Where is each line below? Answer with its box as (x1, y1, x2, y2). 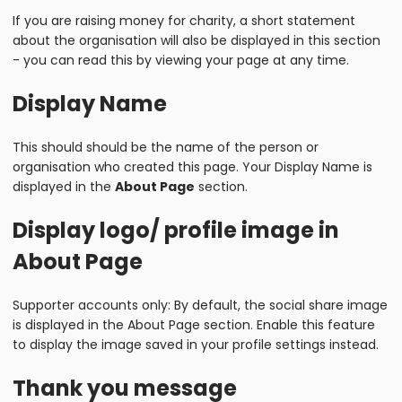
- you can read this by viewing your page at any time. (13, 51, 349, 70)
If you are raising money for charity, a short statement (13, 12, 355, 31)
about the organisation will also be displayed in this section (13, 31, 380, 50)
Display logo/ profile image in (13, 214, 339, 245)
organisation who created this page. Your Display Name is (13, 158, 372, 177)
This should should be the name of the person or (13, 138, 319, 157)
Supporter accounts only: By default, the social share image (13, 295, 388, 314)
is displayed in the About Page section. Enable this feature (13, 315, 375, 334)
